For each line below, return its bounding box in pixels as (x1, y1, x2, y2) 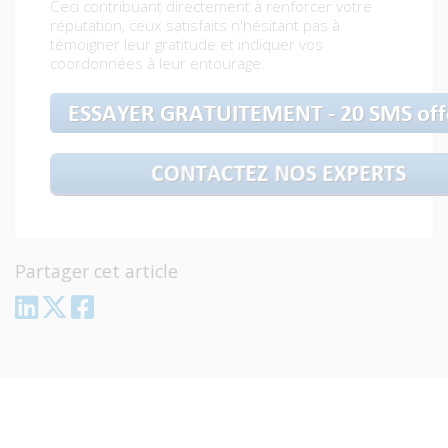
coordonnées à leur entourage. (50, 53, 265, 74)
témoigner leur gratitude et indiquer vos (50, 34, 323, 55)
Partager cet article (15, 259, 178, 284)
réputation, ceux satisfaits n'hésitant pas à (50, 15, 340, 36)
